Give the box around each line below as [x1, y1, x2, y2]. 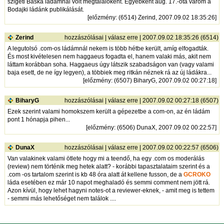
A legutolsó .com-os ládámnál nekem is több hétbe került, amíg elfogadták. [7, 44, 208, 52]
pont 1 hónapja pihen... [7, 115, 70, 123]
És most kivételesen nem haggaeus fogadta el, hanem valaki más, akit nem [7, 52, 211, 60]
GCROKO [183, 170, 210, 178]
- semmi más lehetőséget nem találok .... [7, 194, 116, 202]
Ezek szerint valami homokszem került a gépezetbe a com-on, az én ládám [7, 107, 210, 115]
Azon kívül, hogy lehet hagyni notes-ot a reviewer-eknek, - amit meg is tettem [7, 186, 214, 194]
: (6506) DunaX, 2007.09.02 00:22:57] [113, 123, 216, 131]
